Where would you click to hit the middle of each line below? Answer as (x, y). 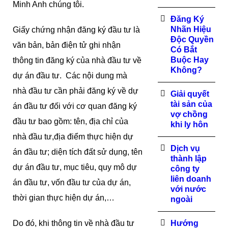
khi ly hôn (190, 124)
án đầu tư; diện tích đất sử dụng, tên (78, 152)
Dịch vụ (186, 148)
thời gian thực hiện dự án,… (64, 198)
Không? (187, 70)
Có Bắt (184, 50)
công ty (185, 169)
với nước (189, 189)
